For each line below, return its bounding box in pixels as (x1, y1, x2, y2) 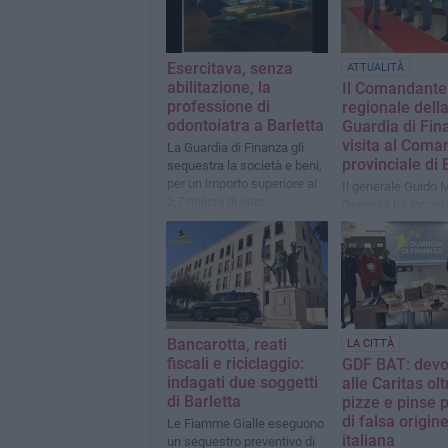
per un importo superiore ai (166, 176, 317, 192)
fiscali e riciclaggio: (166, 354, 304, 374)
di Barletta (166, 392, 241, 412)
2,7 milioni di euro (166, 194, 265, 210)
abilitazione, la (166, 78, 271, 98)
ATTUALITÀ (346, 61, 404, 75)
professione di (166, 97, 270, 117)
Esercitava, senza (166, 59, 293, 79)
